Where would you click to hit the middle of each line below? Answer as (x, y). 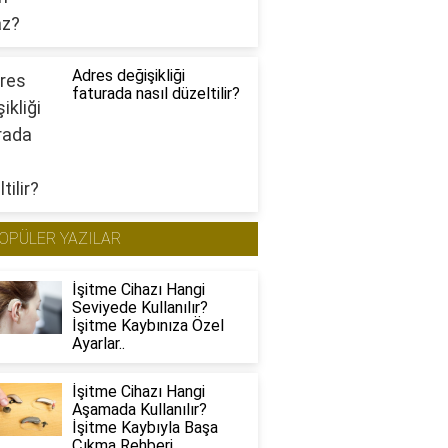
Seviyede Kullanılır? (139, 308)
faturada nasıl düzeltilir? (155, 94)
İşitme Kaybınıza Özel (147, 326)
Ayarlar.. (98, 344)
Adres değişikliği (128, 76)
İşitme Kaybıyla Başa (144, 428)
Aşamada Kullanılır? (139, 410)
